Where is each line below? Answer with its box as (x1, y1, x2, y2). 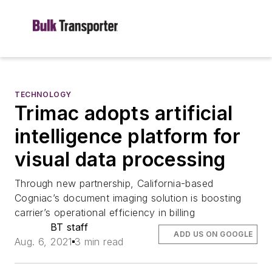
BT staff (50, 221, 88, 233)
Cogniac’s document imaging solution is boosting (15, 192, 242, 204)
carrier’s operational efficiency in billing (15, 206, 195, 219)
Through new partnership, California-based (15, 177, 214, 189)
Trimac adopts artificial (15, 101, 233, 125)
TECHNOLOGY (15, 90, 72, 99)
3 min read (74, 236, 124, 248)
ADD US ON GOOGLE (174, 229, 253, 239)
